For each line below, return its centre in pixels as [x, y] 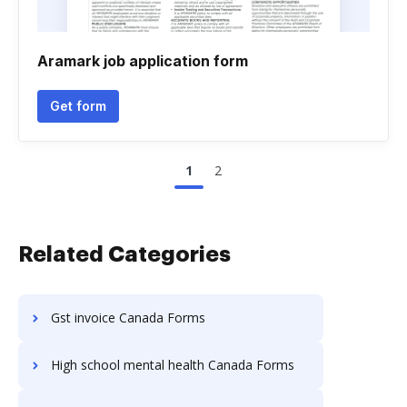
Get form [78, 106]
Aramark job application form [143, 61]
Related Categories [124, 254]
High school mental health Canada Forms [173, 365]
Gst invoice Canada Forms [128, 318]
